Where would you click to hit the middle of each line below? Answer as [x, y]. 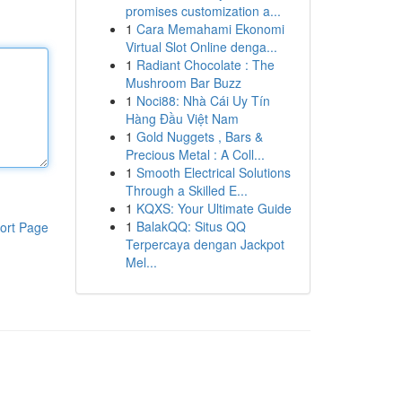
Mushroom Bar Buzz [183, 83]
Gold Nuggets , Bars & [199, 136]
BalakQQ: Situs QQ [191, 226]
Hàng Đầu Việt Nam [182, 118]
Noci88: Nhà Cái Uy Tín [203, 100]
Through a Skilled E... [186, 190]
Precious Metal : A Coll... [195, 154]
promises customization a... [203, 11]
